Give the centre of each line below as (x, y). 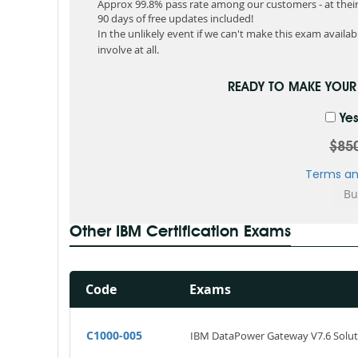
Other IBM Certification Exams (180, 233)
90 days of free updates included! (175, 18)
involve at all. (128, 50)
